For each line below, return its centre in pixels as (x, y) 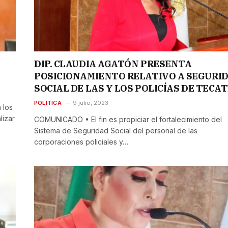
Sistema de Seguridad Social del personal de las (116, 131)
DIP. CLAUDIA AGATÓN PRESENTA (113, 64)
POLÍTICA (48, 103)
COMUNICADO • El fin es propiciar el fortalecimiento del (128, 120)
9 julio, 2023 (90, 103)
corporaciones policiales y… (81, 142)
